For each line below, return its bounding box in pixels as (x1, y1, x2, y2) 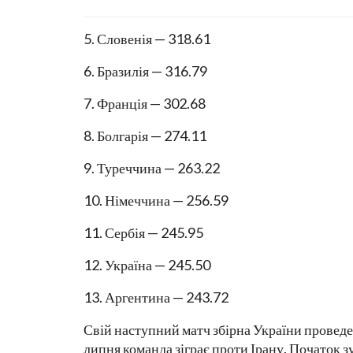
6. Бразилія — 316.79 (84, 61, 207, 80)
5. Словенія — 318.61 (84, 29, 210, 47)
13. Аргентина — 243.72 (84, 288, 229, 306)
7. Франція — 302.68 (84, 94, 206, 112)
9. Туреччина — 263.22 (84, 158, 220, 176)
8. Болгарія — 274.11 (84, 126, 206, 144)
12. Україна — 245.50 (84, 255, 210, 273)
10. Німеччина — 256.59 (84, 191, 229, 209)
